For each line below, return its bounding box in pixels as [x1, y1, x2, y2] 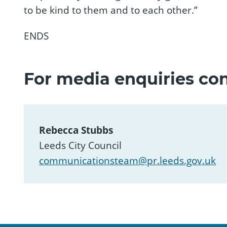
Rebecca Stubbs [39, 123, 113, 137]
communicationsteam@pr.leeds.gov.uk [39, 154, 216, 167]
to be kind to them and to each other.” [24, 4, 198, 17]
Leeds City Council [39, 138, 122, 152]
